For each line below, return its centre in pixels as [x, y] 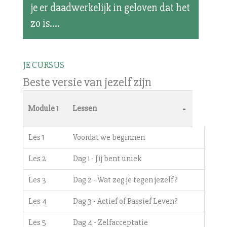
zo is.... [45, 23]
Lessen [85, 108]
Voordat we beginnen [109, 137]
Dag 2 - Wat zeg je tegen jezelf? [125, 180]
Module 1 [43, 108]
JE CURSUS [43, 65]
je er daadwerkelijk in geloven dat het [110, 8]
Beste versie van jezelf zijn [87, 82]
